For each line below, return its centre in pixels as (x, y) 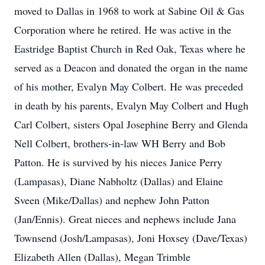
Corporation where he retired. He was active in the (123, 30)
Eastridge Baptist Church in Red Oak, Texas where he (130, 49)
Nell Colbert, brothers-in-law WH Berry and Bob (120, 143)
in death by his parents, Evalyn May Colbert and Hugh (131, 105)
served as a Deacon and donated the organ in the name (131, 67)
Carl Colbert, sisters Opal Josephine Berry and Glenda (131, 124)
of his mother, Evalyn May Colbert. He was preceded (129, 86)
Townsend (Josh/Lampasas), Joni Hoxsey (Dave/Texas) (131, 238)
